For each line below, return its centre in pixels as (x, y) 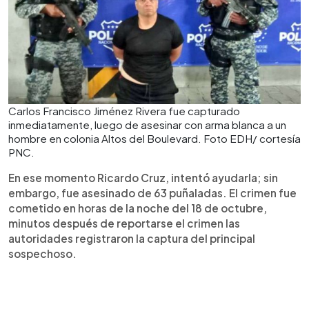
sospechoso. (42, 253)
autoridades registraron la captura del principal (132, 238)
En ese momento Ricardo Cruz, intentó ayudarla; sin (143, 178)
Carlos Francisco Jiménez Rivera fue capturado (124, 111)
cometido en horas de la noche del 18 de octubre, (138, 208)
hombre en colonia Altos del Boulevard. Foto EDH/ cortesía (154, 138)
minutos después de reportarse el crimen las (124, 223)
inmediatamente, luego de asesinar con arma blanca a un (147, 124)
